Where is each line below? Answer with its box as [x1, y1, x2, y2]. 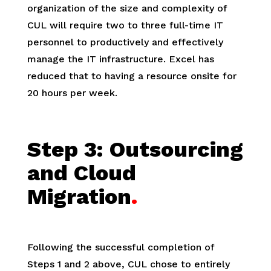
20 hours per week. [27, 87, 117, 99]
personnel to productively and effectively [27, 36, 223, 48]
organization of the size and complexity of [27, 2, 227, 15]
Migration [27, 184, 131, 210]
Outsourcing [109, 137, 243, 163]
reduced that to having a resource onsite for [27, 70, 237, 82]
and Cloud [27, 160, 136, 186]
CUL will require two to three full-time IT [27, 19, 223, 31]
